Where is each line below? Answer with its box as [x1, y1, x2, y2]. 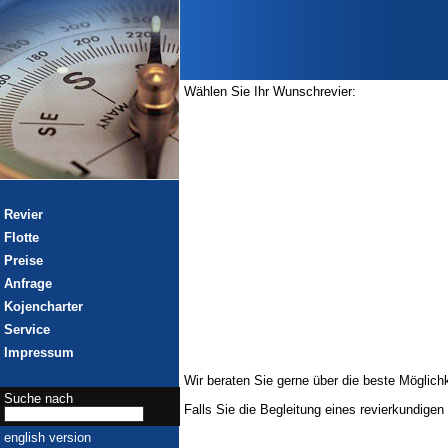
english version [4, 430, 91, 445]
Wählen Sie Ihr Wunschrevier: [184, 84, 356, 99]
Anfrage [4, 276, 52, 291]
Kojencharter [4, 299, 83, 314]
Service [4, 322, 50, 337]
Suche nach [4, 391, 73, 406]
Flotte [4, 230, 39, 245]
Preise [4, 253, 43, 268]
